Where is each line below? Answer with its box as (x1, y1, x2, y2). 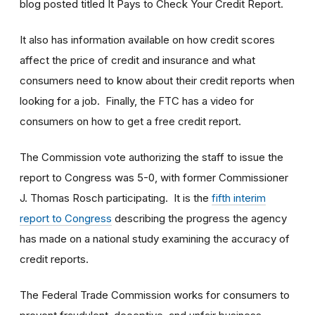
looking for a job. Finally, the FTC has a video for (20, 94, 254, 108)
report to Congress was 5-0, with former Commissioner (20, 170, 288, 184)
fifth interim (212, 191, 266, 205)
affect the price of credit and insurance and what (20, 53, 255, 67)
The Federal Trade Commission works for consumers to (20, 288, 290, 302)
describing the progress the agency (112, 211, 287, 225)
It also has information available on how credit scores (20, 32, 275, 46)
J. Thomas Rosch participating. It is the (20, 191, 212, 205)
